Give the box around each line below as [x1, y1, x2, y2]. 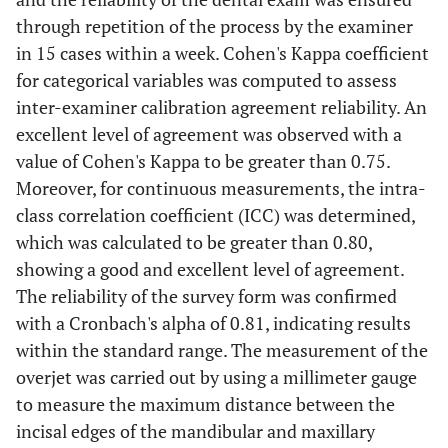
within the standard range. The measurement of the [16, 338, 428, 362]
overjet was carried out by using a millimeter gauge [16, 365, 417, 389]
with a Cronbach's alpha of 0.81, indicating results [16, 311, 411, 335]
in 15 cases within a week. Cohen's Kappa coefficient [16, 41, 429, 65]
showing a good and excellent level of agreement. [16, 257, 404, 281]
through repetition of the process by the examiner [16, 14, 413, 38]
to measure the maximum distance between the [16, 392, 395, 416]
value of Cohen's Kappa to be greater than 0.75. [16, 149, 390, 173]
